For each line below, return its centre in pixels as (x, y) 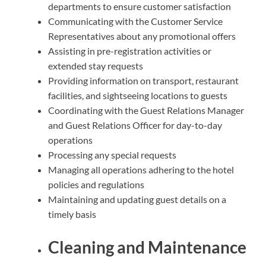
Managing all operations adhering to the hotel (141, 169)
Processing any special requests (112, 154)
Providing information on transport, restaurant (143, 80)
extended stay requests (96, 65)
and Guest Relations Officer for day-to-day (135, 125)
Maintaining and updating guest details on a (137, 199)
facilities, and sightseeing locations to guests (138, 95)
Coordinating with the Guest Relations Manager (146, 110)
